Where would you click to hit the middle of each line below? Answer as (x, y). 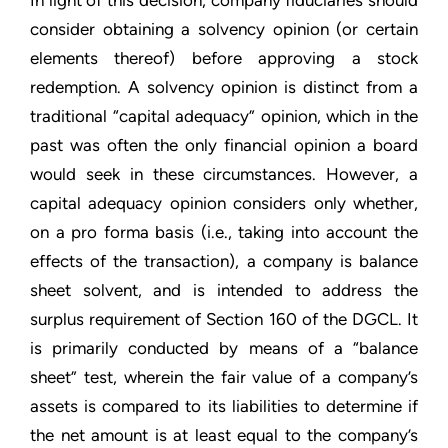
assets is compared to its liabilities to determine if (224, 406)
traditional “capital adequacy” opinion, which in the (224, 116)
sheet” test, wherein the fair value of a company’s (224, 377)
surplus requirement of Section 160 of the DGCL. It (224, 319)
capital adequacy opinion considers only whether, (224, 203)
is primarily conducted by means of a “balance (224, 348)
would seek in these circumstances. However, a (224, 174)
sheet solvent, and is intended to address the (224, 290)
